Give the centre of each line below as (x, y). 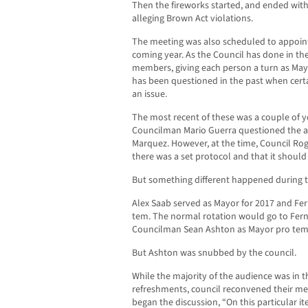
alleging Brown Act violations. (192, 19)
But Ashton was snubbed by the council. (214, 253)
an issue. (150, 95)
